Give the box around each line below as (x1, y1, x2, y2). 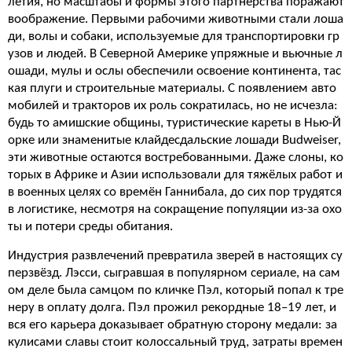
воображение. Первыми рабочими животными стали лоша (8, 13, 343, 26)
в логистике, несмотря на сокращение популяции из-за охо (8, 203, 342, 216)
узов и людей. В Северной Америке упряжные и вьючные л (8, 47, 343, 60)
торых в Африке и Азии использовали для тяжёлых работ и (8, 168, 343, 181)
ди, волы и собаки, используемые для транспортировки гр (8, 30, 339, 43)
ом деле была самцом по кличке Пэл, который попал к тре (8, 284, 343, 297)
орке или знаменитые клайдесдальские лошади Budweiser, (8, 134, 341, 147)
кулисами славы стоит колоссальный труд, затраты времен (8, 335, 343, 349)
